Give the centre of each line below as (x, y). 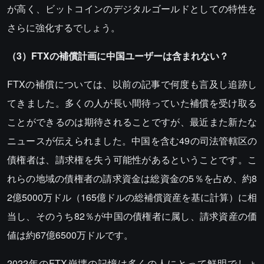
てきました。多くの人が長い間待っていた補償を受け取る (132, 103)
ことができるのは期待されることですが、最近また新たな (132, 122)
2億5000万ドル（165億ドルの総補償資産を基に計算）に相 (132, 197)
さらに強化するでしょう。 (64, 28)
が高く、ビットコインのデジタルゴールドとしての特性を (132, 9)
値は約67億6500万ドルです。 (70, 235)
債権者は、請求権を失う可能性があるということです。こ (132, 160)
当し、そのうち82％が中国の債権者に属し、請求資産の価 (132, 216)
